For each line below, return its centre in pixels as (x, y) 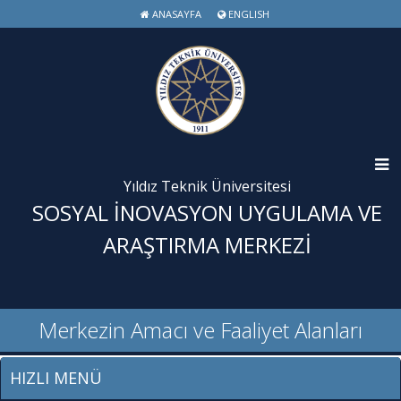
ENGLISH (247, 14)
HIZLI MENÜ (56, 377)
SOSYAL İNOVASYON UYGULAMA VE (207, 213)
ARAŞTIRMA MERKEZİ (207, 245)
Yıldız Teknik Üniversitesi (207, 186)
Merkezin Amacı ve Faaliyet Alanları (200, 329)
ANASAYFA (175, 14)
